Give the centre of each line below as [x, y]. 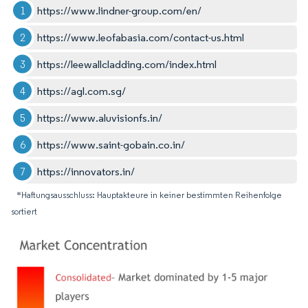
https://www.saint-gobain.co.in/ [111, 144]
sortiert [24, 211]
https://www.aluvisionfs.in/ [100, 118]
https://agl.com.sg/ [82, 91]
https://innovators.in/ [86, 171]
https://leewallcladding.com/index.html [127, 64]
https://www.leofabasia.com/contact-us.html [141, 37]
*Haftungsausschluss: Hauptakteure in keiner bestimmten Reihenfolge [149, 195]
